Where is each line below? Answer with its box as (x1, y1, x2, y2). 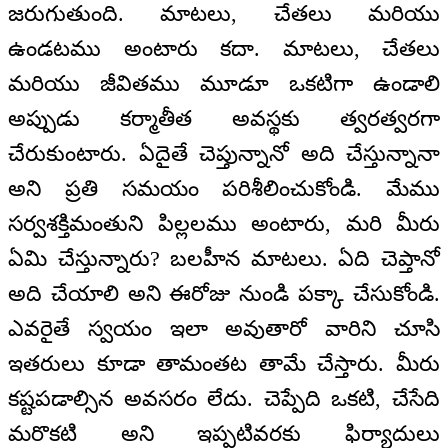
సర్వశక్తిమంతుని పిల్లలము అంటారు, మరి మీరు (8, 211, 440, 237)
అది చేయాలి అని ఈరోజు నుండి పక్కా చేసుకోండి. (8, 281, 440, 307)
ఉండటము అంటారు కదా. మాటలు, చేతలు (8, 36, 440, 62)
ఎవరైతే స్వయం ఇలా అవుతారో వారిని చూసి (8, 316, 440, 342)
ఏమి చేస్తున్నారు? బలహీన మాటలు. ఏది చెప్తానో (8, 246, 440, 272)
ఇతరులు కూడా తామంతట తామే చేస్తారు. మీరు (8, 351, 440, 377)
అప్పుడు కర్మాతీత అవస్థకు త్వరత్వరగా (8, 106, 440, 132)
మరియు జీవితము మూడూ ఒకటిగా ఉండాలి (8, 71, 440, 97)
